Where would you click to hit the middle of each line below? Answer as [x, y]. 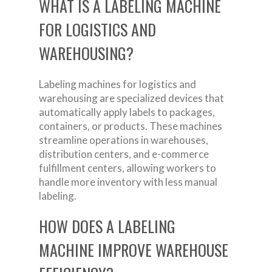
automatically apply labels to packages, [127, 112]
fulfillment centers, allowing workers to [127, 168]
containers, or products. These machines [131, 126]
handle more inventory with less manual [128, 182]
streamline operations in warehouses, [124, 140]
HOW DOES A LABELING [107, 226]
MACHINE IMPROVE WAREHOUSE [134, 250]
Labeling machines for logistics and [117, 84]
